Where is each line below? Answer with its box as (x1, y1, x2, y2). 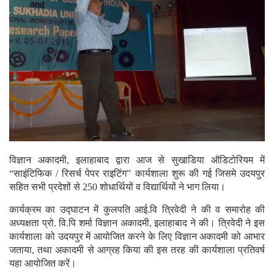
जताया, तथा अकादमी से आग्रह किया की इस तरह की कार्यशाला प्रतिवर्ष (9, 244, 265, 255)
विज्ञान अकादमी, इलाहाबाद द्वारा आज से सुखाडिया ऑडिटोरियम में (9, 154, 265, 165)
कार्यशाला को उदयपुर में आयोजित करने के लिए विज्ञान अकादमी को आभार (9, 231, 265, 242)
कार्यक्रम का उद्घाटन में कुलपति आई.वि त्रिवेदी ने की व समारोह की (9, 204, 265, 215)
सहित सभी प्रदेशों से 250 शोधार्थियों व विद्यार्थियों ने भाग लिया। (9, 181, 226, 192)
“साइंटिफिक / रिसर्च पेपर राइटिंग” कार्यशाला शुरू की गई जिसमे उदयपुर (9, 168, 265, 179)
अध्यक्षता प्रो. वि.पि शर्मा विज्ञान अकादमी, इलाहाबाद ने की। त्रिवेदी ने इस (9, 217, 265, 228)
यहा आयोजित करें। (9, 257, 76, 268)
